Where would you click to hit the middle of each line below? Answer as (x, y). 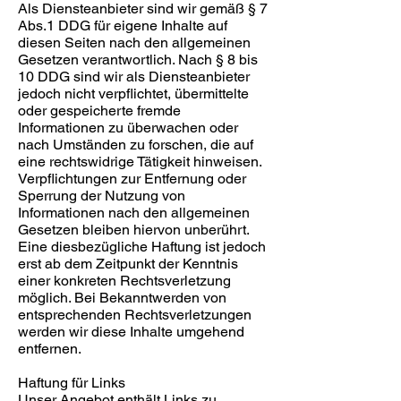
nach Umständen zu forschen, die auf (136, 145)
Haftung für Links (72, 383)
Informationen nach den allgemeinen (134, 213)
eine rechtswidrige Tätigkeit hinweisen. (140, 162)
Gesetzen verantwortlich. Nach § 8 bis (138, 60)
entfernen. (50, 349)
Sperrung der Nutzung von (102, 196)
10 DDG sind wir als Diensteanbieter (134, 77)
